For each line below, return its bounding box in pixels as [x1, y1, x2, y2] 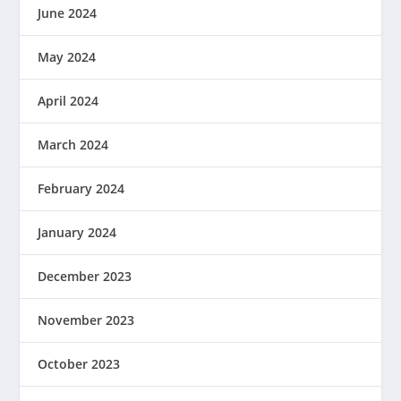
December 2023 [38, 268, 132, 286]
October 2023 [38, 355, 121, 373]
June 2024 [38, 4, 98, 22]
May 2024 [38, 48, 97, 66]
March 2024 [38, 136, 109, 154]
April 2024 [38, 92, 99, 110]
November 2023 [38, 311, 135, 329]
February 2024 [38, 180, 125, 198]
